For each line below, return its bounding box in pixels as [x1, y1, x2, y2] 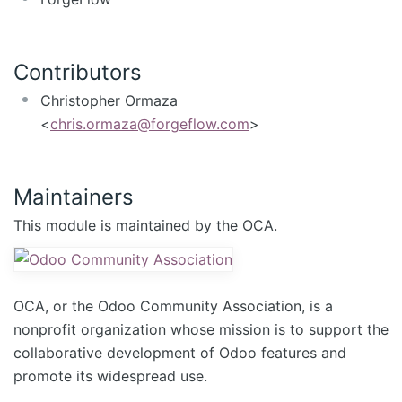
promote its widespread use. [13, 366, 207, 385]
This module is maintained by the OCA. [13, 215, 277, 234]
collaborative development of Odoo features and [13, 343, 346, 362]
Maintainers [13, 183, 134, 210]
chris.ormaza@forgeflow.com [50, 115, 249, 133]
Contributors [13, 59, 142, 85]
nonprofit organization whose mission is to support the [13, 319, 389, 338]
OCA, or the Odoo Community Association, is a [13, 296, 333, 315]
